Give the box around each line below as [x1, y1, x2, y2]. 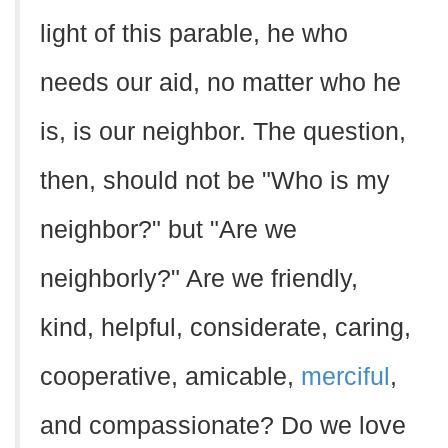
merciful [301, 363, 390, 390]
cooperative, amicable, [40, 363, 301, 390]
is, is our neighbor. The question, [40, 118, 406, 145]
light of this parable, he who [40, 20, 348, 47]
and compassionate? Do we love [40, 412, 406, 439]
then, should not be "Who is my [40, 167, 390, 194]
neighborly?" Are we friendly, [40, 265, 358, 292]
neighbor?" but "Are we [40, 216, 297, 243]
